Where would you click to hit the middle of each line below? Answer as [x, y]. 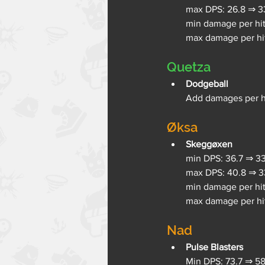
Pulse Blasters [214, 247]
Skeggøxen [209, 144]
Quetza [189, 67]
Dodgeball [207, 83]
